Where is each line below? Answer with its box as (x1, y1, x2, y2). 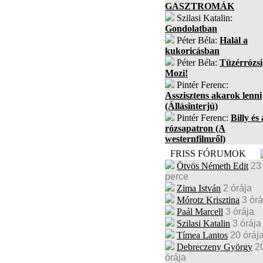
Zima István (177, 183, 221, 193)
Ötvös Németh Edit (177, 161, 248, 171)
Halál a (220, 35, 248, 45)
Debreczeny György (177, 242, 252, 252)
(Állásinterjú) (165, 101, 218, 111)
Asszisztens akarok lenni (165, 90, 262, 100)
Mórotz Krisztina (177, 195, 240, 205)
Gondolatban (165, 23, 217, 33)
